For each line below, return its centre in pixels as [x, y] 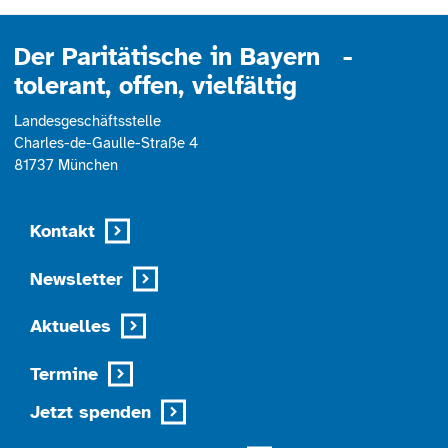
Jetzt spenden [91, 411]
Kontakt [63, 231]
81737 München [65, 165]
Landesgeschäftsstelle [87, 121]
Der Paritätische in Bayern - [182, 56]
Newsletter [77, 278]
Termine [64, 373]
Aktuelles [71, 326]
